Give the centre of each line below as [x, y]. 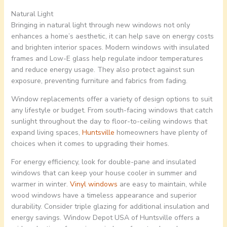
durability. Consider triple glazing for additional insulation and [110, 207]
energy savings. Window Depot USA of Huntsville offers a [105, 218]
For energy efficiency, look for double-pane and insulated [103, 162]
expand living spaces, [46, 133]
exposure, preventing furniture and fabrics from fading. [99, 81]
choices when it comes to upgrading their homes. [90, 144]
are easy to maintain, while [162, 184]
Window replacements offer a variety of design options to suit [111, 99]
